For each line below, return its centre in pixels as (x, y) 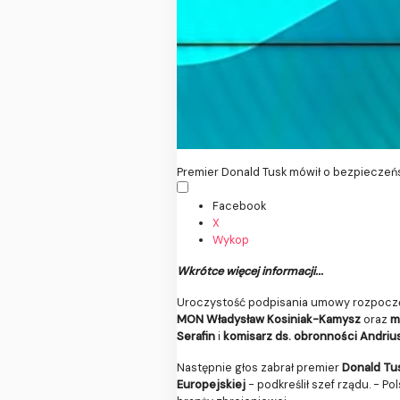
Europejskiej (211, 385)
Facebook (239, 206)
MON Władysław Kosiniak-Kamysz (269, 320)
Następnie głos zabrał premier (259, 368)
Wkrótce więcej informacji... (250, 271)
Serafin (196, 337)
